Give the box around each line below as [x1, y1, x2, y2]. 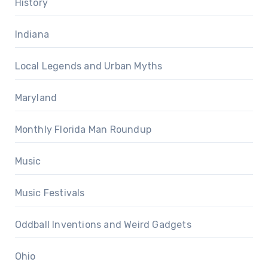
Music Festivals [14, 187, 85, 199]
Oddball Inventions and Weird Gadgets [14, 218, 191, 230]
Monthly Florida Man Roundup [14, 123, 151, 135]
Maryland [14, 92, 57, 103]
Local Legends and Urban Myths [14, 60, 163, 72]
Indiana [14, 28, 49, 40]
